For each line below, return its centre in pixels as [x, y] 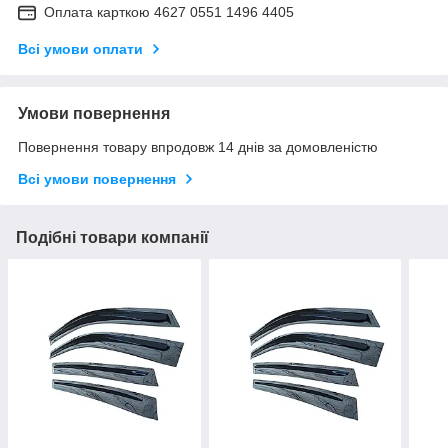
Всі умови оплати [80, 49]
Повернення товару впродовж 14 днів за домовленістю [198, 147]
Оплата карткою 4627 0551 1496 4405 [169, 12]
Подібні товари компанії [112, 238]
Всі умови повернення [97, 179]
